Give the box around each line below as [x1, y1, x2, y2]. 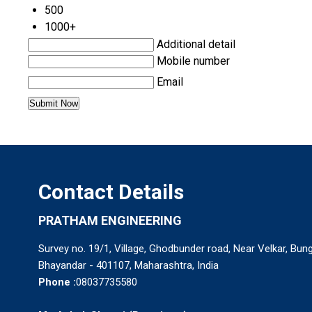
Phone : [38, 276, 76, 289]
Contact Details [38, 180, 184, 205]
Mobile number [157, 54, 230, 68]
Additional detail [157, 38, 235, 52]
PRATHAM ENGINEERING [38, 213, 182, 228]
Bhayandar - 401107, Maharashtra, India [38, 259, 219, 272]
